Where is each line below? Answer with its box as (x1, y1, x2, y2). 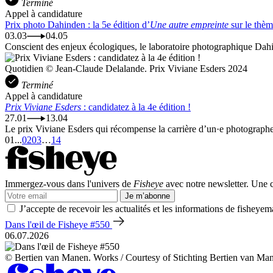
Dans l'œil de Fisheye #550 (5, 219, 112, 230)
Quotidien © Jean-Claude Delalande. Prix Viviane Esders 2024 (5, 63, 247, 74)
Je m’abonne (125, 191, 170, 200)
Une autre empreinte (150, 19, 229, 30)
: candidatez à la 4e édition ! (81, 101, 191, 112)
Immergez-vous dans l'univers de (5, 178, 133, 189)
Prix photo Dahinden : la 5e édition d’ (5, 19, 150, 30)
